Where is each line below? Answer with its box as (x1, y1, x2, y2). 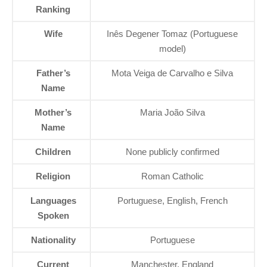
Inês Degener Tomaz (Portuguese (107, 28, 238, 39)
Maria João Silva (139, 107, 205, 117)
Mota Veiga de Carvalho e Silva (111, 67, 233, 78)
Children (35, 146, 71, 157)
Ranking (36, 4, 70, 14)
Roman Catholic (141, 170, 204, 181)
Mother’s (35, 107, 72, 117)
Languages (30, 195, 76, 206)
